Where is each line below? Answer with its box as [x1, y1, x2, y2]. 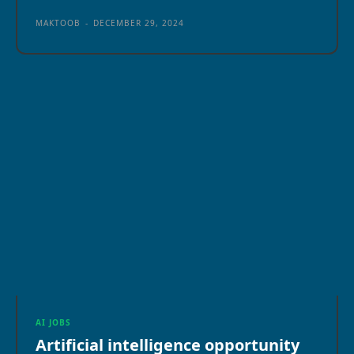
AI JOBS [36, 317, 71, 329]
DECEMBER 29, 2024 [93, 17, 184, 28]
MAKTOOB [36, 17, 81, 28]
